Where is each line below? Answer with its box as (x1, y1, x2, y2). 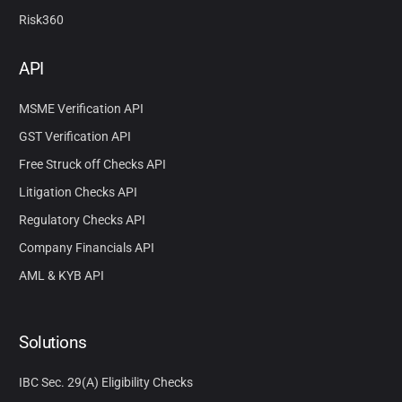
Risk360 (19, 12, 65, 27)
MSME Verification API (19, 100, 144, 116)
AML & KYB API (19, 267, 105, 283)
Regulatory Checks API (19, 212, 146, 227)
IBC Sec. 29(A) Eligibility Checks (19, 374, 194, 389)
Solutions (19, 331, 87, 353)
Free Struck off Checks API (19, 156, 167, 171)
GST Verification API (19, 128, 132, 144)
